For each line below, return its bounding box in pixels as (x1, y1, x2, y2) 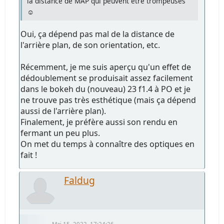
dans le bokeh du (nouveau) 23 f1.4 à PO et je (20, 83, 191, 94)
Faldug (64, 173, 95, 187)
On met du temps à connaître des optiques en (20, 138, 195, 149)
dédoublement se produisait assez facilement (20, 72, 193, 83)
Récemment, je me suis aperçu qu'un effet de (20, 61, 191, 72)
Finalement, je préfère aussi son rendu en (20, 116, 178, 127)
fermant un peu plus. (20, 127, 100, 138)
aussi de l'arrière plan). (20, 105, 106, 116)
